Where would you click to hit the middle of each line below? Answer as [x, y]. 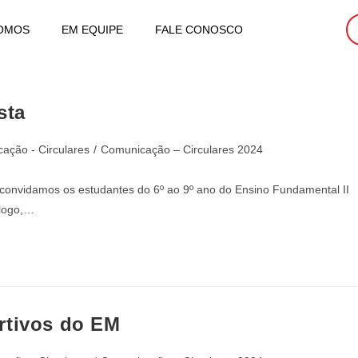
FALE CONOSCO [199, 30]
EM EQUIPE [92, 30]
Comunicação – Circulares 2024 [182, 149]
